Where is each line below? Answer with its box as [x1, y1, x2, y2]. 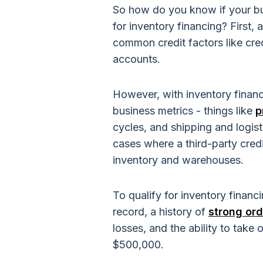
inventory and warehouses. [113, 154, 247, 166]
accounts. [113, 53, 163, 65]
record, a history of [113, 205, 208, 218]
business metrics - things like [113, 104, 255, 117]
